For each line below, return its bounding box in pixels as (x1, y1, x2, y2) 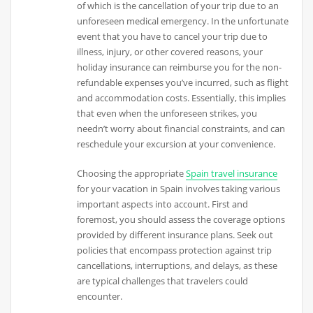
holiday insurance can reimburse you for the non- (77, 61, 282, 74)
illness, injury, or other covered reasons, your (77, 45, 263, 59)
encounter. (77, 290, 123, 303)
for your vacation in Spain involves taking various (77, 182, 281, 196)
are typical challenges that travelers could (77, 275, 249, 288)
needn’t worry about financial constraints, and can (77, 122, 286, 136)
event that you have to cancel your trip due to (77, 30, 268, 43)
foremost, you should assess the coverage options (77, 213, 286, 226)
